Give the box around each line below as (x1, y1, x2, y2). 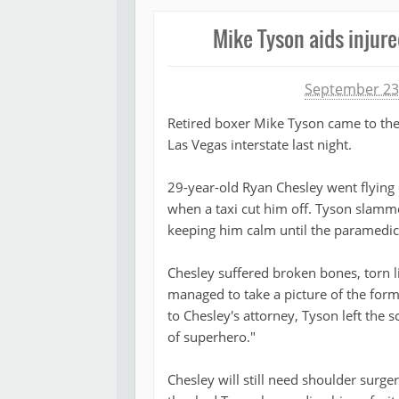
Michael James (183, 79, 278, 100)
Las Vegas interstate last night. (167, 135, 352, 154)
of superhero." (167, 328, 256, 346)
